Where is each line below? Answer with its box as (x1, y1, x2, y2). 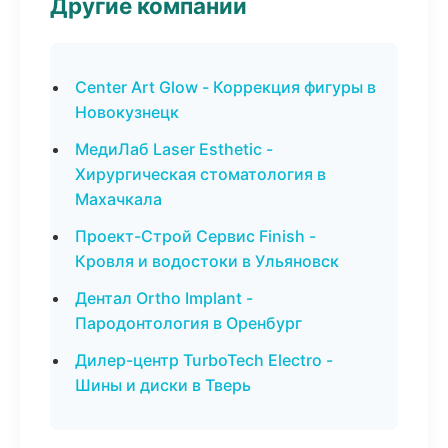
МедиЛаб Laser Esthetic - (75, 139, 273, 159)
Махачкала (75, 189, 162, 209)
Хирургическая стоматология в (75, 164, 326, 184)
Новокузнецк (75, 102, 179, 122)
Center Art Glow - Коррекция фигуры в (75, 77, 376, 97)
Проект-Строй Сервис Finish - (75, 226, 316, 246)
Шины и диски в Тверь (75, 375, 251, 395)
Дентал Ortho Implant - (75, 288, 253, 308)
